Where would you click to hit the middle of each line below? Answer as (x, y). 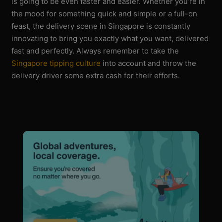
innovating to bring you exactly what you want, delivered (110, 38)
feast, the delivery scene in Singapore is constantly (101, 26)
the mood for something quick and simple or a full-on (105, 13)
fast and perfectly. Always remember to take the (95, 51)
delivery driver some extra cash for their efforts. (96, 75)
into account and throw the (149, 63)
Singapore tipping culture (56, 63)
